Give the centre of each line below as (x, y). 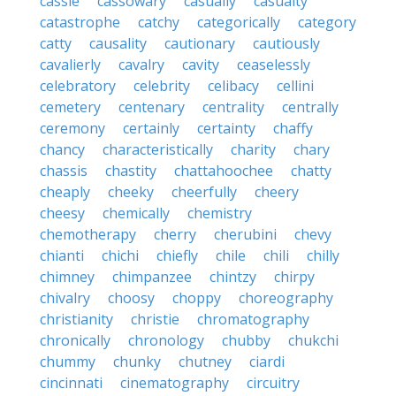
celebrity (162, 86)
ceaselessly (274, 65)
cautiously (286, 43)
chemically (136, 213)
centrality (233, 107)
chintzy (233, 277)
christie (155, 319)
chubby (246, 340)
